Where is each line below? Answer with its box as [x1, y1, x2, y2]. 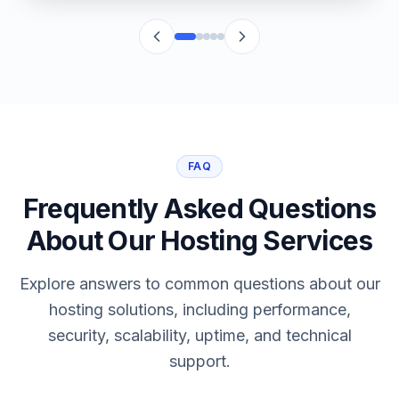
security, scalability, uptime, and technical [47, 326, 352, 345]
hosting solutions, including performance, [48, 300, 351, 319]
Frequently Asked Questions [22, 192, 377, 224]
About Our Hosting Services [26, 224, 373, 256]
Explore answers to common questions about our [19, 274, 380, 293]
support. [168, 352, 231, 370]
